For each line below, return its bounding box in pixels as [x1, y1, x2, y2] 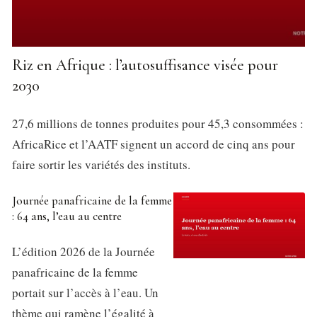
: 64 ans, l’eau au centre [12, 209, 122, 224]
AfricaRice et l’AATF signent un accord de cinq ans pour [12, 136, 295, 153]
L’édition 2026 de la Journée [12, 243, 155, 260]
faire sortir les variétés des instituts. [12, 156, 190, 173]
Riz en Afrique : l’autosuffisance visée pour [12, 56, 278, 75]
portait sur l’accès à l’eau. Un [12, 284, 158, 301]
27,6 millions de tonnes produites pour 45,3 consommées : [12, 115, 304, 132]
